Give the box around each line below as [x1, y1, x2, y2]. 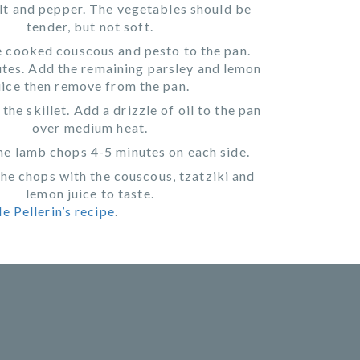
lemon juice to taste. [26, 185, 154, 201]
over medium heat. [31, 119, 149, 135]
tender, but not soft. [27, 18, 153, 34]
